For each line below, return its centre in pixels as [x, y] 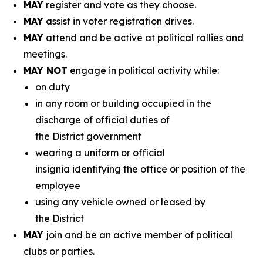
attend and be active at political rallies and [144, 38]
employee [61, 186]
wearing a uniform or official [100, 153]
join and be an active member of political [139, 235]
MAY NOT [45, 70]
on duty [56, 87]
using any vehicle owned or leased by [120, 202]
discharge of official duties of [102, 120]
